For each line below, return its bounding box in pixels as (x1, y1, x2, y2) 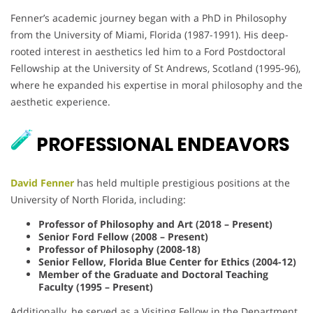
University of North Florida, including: (10, 193, 186, 207)
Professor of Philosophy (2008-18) (38, 242, 201, 256)
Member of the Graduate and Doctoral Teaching (38, 268, 268, 282)
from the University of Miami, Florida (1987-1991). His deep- (10, 28, 289, 42)
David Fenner (10, 176, 74, 190)
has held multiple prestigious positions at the (77, 176, 290, 190)
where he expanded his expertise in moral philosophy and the (10, 78, 303, 92)
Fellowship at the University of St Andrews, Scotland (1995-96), (10, 61, 300, 75)
